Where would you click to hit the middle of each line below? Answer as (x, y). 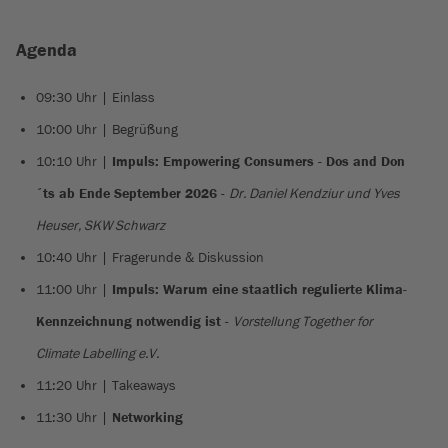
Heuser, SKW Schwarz (100, 225)
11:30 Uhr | (74, 417)
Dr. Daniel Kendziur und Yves (314, 193)
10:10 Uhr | (72, 161)
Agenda (46, 50)
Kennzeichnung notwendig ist (128, 321)
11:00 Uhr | (74, 289)
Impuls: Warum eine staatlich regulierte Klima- (259, 289)
